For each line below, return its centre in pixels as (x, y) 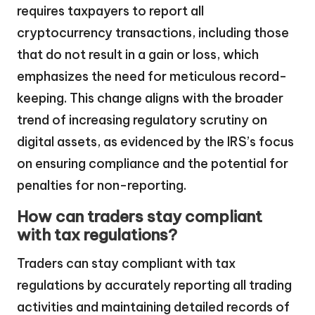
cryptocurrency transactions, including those (153, 33)
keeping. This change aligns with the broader (150, 98)
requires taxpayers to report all (110, 11)
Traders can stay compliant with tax (126, 264)
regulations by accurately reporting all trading (154, 285)
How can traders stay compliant (140, 217)
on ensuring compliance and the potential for (153, 164)
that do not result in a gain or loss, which (138, 55)
